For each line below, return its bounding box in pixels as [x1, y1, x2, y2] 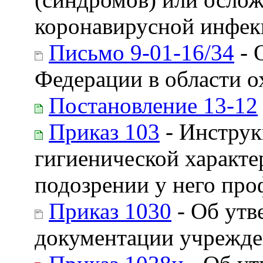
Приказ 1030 [49, 198, 171, 224]
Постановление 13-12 [49, 92, 258, 118]
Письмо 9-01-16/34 [49, 39, 234, 65]
